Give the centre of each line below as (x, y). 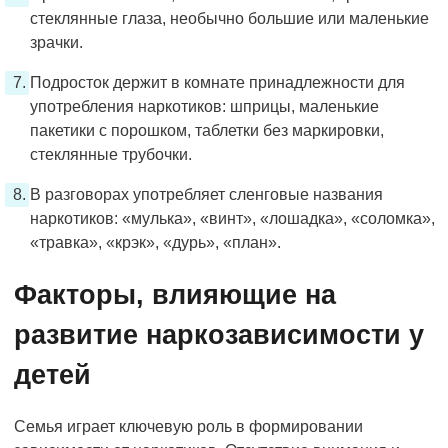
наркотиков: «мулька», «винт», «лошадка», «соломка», (232, 218)
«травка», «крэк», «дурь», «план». (155, 242)
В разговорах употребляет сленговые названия (206, 194)
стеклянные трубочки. (111, 154)
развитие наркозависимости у (219, 334)
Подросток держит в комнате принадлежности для (217, 82)
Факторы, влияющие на (175, 294)
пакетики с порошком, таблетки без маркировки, (207, 130)
